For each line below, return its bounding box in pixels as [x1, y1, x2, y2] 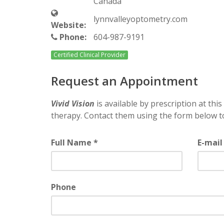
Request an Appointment [51, 72, 198, 89]
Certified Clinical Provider [53, 50, 125, 59]
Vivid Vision [51, 98, 94, 109]
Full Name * [51, 137, 98, 148]
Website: [51, 19, 88, 30]
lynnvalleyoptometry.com [93, 13, 187, 24]
